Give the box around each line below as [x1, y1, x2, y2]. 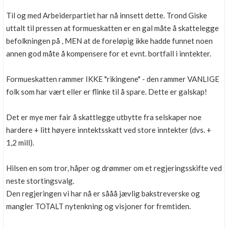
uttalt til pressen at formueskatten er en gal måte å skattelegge [6, 23, 219, 33]
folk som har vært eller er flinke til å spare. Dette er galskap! [6, 87, 207, 96]
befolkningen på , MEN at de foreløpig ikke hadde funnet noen [6, 36, 213, 45]
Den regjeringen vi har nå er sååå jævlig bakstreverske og [6, 189, 200, 198]
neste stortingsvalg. [6, 176, 74, 185]
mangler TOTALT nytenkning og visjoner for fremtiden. [6, 202, 191, 211]
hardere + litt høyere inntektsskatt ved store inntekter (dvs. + [6, 125, 211, 134]
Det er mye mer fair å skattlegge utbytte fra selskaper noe [6, 112, 202, 122]
